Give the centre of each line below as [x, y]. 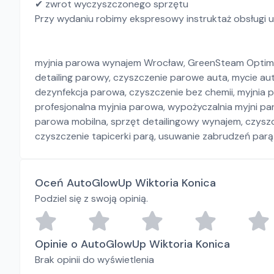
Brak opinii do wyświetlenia [94, 260]
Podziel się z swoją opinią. [91, 198]
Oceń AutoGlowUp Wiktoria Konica [125, 183]
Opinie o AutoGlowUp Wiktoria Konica [132, 244]
